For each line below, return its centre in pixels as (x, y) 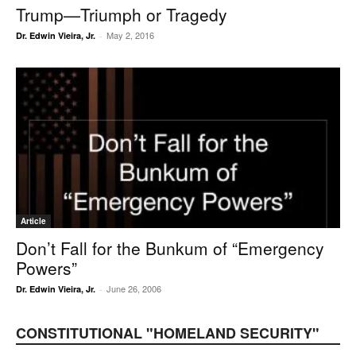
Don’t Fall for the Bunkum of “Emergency (170, 248)
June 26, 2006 (134, 288)
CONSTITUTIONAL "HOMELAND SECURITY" (168, 333)
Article (33, 221)
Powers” (46, 267)
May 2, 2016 (130, 35)
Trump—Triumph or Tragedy (122, 15)
